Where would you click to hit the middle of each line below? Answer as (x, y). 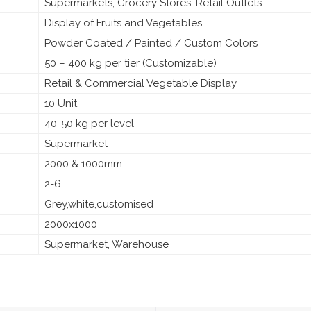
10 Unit (61, 103)
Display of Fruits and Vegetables (123, 23)
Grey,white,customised (99, 204)
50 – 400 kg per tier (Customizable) (131, 63)
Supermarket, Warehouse (107, 244)
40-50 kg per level (89, 123)
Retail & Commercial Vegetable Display (141, 83)
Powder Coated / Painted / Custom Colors (151, 43)
